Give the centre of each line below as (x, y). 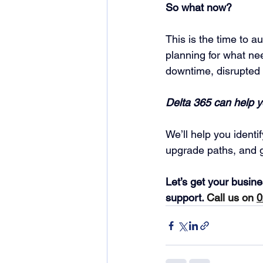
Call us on (230, 198)
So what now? (199, 7)
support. (186, 198)
